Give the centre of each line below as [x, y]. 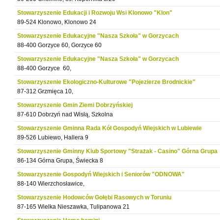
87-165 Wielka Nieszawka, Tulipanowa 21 [73, 207]
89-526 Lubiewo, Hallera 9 [53, 137]
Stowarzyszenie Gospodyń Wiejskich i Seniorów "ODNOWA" [101, 174]
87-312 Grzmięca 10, [45, 91]
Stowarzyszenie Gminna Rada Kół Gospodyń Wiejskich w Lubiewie [110, 128]
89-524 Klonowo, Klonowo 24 [57, 22]
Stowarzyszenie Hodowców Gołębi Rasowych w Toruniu [94, 197]
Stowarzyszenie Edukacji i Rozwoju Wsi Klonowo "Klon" [95, 13]
